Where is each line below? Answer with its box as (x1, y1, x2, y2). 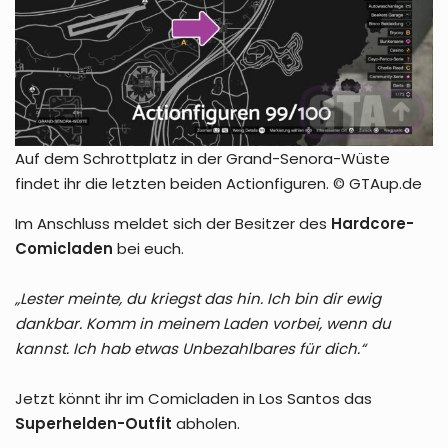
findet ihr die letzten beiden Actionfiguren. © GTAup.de (15, 172, 422, 194)
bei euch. (113, 237, 184, 259)
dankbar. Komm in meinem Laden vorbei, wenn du (15, 312, 391, 334)
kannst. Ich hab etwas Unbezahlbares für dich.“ (15, 337, 366, 359)
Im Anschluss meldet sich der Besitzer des (15, 212, 331, 234)
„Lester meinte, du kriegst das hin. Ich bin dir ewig (15, 287, 381, 309)
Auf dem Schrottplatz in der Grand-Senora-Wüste (15, 147, 390, 169)
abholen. (172, 412, 240, 434)
